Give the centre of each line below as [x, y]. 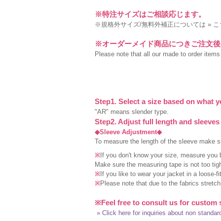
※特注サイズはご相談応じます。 [150, 14]
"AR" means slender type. [132, 112]
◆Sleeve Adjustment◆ [128, 132]
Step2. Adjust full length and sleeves [157, 122]
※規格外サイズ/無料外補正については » [154, 24]
